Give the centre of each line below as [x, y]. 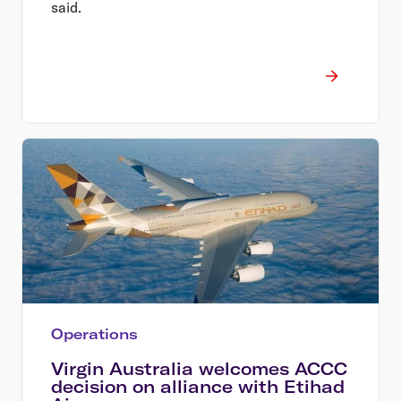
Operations [94, 333]
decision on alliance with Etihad [198, 386]
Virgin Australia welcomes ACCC [199, 368]
